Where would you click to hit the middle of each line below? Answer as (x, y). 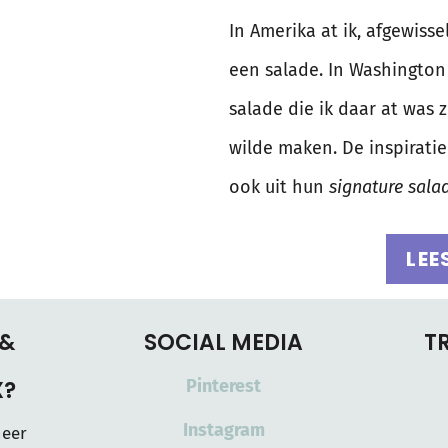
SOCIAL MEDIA (224, 343)
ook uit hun (279, 187)
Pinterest (224, 386)
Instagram (223, 430)
